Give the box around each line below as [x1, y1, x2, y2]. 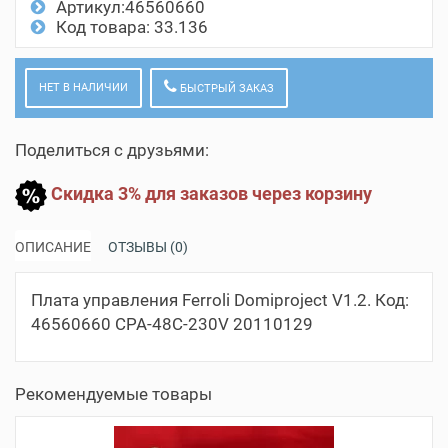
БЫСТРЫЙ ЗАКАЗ [177, 81, 274, 95]
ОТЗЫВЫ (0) [108, 238, 188, 255]
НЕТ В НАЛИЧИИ [39, 80, 128, 94]
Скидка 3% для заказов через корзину [47, 182, 372, 204]
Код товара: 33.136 [56, 16, 208, 37]
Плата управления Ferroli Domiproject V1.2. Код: [31, 289, 409, 310]
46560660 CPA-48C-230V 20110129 [31, 313, 313, 334]
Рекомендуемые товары [15, 383, 212, 404]
